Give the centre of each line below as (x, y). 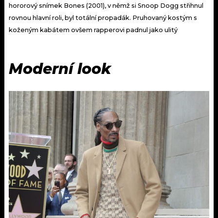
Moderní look (62, 69)
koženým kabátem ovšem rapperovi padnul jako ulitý (93, 30)
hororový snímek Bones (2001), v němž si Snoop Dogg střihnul (106, 5)
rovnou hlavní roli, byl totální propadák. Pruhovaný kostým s (103, 18)
